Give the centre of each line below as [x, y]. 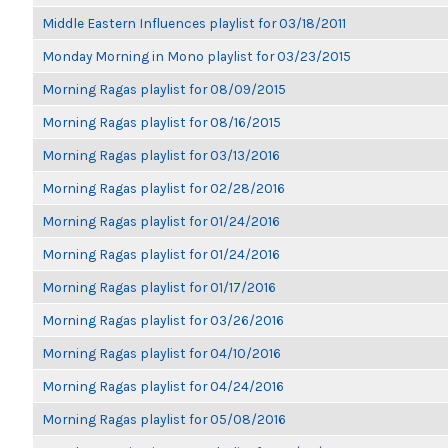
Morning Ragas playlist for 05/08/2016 [164, 419]
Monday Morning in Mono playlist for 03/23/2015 [196, 56]
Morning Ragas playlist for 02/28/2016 [163, 188]
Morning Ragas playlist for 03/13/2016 [161, 155]
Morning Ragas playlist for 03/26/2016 [163, 320]
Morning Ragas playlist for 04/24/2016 [163, 386]
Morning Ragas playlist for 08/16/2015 [161, 122]
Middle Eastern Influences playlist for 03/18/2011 [194, 23]
